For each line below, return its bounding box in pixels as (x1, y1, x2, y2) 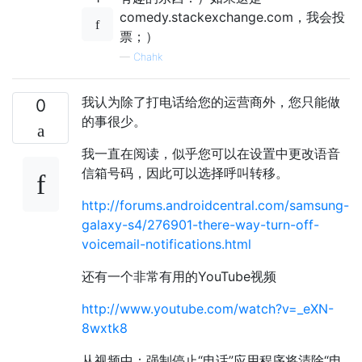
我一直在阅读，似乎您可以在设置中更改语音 (82, 145, 340, 162)
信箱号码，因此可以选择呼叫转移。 (82, 165, 288, 182)
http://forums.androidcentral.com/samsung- (82, 197, 349, 214)
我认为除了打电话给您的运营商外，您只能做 (82, 94, 340, 111)
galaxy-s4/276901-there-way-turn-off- (82, 217, 319, 234)
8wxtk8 (82, 320, 128, 337)
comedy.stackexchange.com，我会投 (120, 9, 345, 26)
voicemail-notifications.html (82, 236, 251, 253)
